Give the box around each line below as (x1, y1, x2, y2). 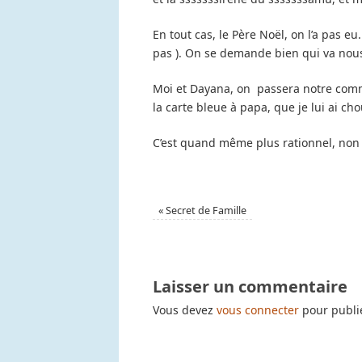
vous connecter (217, 302, 299, 318)
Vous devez (153, 302, 217, 318)
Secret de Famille (163, 204, 247, 218)
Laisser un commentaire (153, 276, 347, 298)
